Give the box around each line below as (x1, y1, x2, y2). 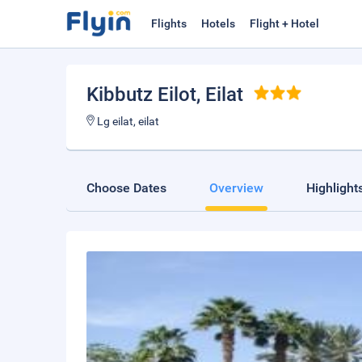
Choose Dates (86, 180, 166, 196)
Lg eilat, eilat (95, 115, 159, 128)
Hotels (201, 17, 235, 30)
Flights (151, 17, 187, 30)
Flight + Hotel (250, 17, 319, 30)
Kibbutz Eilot (86, 83, 196, 106)
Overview (209, 180, 263, 196)
